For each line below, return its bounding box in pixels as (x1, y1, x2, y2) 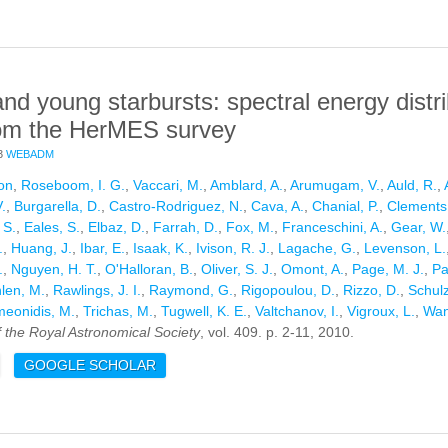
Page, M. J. (352, 261, 424, 278)
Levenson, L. (364, 240, 446, 257)
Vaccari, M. (133, 177, 203, 194)
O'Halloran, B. (105, 261, 193, 278)
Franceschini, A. (282, 219, 383, 236)
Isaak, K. (133, 240, 188, 257)
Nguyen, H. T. (11, 261, 97, 278)
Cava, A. (251, 198, 304, 215)
